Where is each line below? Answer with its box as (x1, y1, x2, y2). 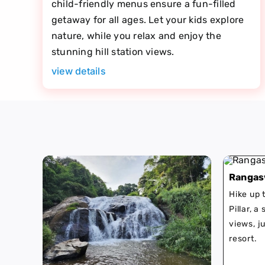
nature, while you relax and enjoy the (51, 30, 221, 41)
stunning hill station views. (51, 46, 174, 57)
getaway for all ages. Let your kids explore (51, 14, 244, 25)
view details (51, 64, 106, 77)
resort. (229, 234, 257, 244)
